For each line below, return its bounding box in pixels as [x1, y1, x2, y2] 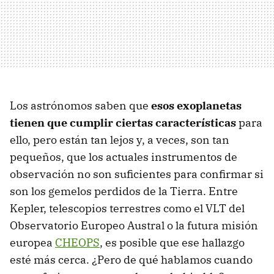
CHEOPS [55, 235, 100, 250]
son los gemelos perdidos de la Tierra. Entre [10, 184, 238, 199]
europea [10, 235, 55, 250]
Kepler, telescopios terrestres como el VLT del [10, 201, 245, 216]
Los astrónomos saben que [10, 98, 151, 113]
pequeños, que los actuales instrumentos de [10, 150, 237, 165]
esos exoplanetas [151, 98, 242, 113]
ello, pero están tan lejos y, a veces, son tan [10, 133, 229, 147]
